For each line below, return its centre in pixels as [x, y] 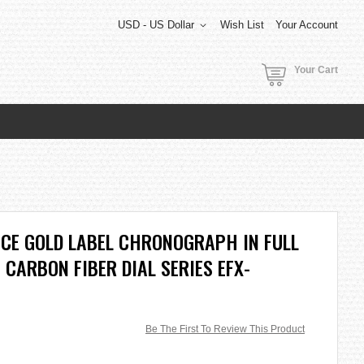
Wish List [242, 25]
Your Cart [316, 70]
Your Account [307, 25]
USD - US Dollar [156, 25]
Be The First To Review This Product [225, 329]
